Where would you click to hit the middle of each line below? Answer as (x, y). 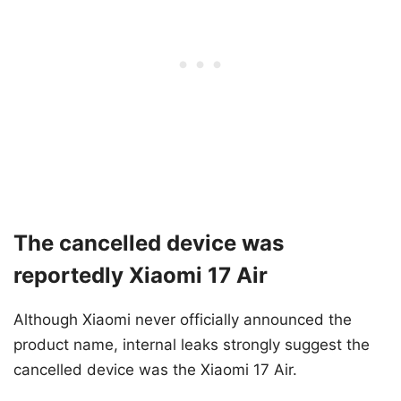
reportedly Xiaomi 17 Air (141, 276)
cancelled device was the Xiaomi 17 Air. (155, 370)
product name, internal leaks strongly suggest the (192, 345)
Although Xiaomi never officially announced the (183, 320)
